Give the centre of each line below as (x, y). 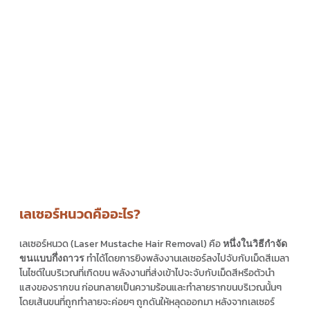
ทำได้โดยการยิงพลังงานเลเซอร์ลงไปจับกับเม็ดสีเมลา (187, 258)
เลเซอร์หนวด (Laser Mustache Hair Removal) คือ (121, 244)
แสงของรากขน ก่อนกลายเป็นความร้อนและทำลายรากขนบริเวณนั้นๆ (151, 287)
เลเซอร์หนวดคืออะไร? (80, 213)
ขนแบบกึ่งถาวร (52, 258)
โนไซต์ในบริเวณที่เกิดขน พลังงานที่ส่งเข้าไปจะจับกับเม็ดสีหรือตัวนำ (147, 273)
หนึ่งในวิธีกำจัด (255, 243)
